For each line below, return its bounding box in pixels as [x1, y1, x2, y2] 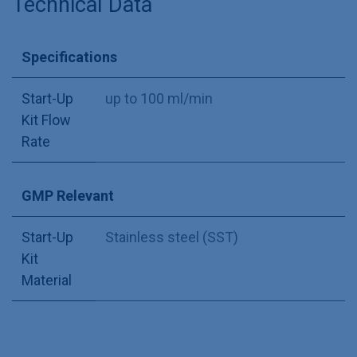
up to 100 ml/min [105, 90, 213, 108]
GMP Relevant [22, 187, 114, 205]
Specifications [22, 49, 117, 66]
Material [22, 272, 72, 289]
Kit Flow [22, 112, 71, 129]
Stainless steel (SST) [105, 229, 238, 246]
